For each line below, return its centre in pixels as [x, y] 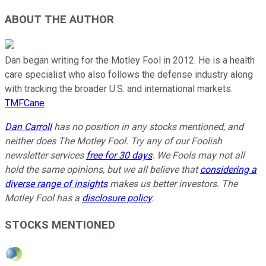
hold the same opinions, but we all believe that [102, 170]
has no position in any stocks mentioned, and [148, 127]
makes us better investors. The [172, 184]
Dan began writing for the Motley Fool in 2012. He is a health [130, 61]
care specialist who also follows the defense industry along [129, 75]
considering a [228, 170]
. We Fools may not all [198, 156]
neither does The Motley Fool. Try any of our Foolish [113, 141]
